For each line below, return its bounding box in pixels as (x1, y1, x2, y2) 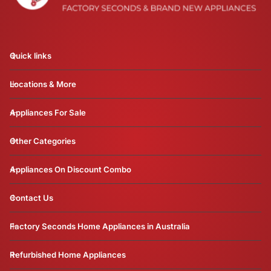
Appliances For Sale (10, 108, 86, 118)
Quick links (10, 51, 51, 61)
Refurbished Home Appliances (10, 250, 126, 260)
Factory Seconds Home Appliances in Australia (10, 221, 190, 232)
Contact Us (10, 193, 53, 203)
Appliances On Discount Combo (10, 165, 131, 175)
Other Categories (10, 136, 76, 146)
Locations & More (10, 79, 76, 90)
